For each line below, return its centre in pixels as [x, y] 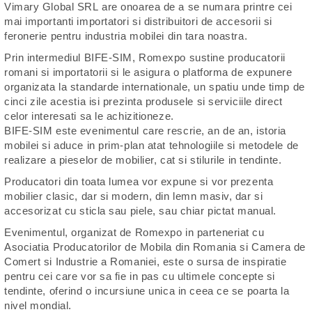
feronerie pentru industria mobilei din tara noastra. [126, 36]
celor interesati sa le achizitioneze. [89, 116]
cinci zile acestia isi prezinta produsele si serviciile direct [143, 101]
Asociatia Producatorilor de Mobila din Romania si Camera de [155, 247]
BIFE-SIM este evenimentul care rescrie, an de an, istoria [145, 131]
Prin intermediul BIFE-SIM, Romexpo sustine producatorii [145, 57]
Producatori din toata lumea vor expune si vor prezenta [139, 181]
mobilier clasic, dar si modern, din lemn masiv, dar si [134, 196]
